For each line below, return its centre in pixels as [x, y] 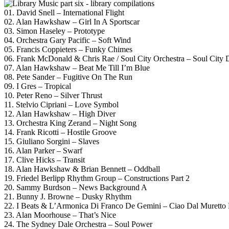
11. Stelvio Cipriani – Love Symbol [61, 104]
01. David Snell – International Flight [64, 12]
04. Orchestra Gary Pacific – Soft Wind [67, 40]
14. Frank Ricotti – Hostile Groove [60, 132]
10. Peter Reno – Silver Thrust [53, 95]
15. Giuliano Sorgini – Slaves [52, 141]
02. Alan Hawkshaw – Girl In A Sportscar [72, 21]
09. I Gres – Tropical [38, 86]
